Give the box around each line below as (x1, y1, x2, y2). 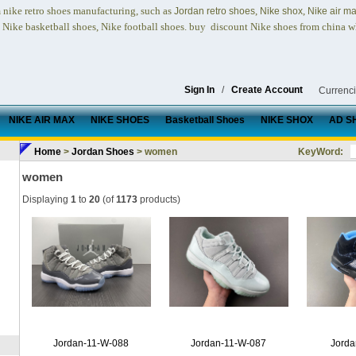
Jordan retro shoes (174, 6, 255, 17)
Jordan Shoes (72, 146, 134, 157)
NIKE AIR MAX (9, 114, 75, 126)
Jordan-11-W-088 (53, 338, 129, 350)
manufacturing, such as (73, 5, 172, 17)
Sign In (184, 84, 215, 95)
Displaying (22, 194, 71, 206)
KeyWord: (298, 146, 346, 157)
